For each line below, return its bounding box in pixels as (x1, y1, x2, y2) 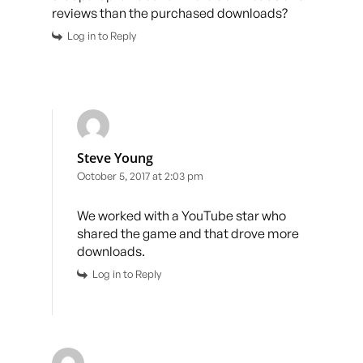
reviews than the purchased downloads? (52, 4, 288, 21)
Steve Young (77, 148, 153, 167)
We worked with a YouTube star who (77, 207, 286, 224)
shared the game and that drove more (77, 224, 299, 241)
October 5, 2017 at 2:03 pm (77, 169, 203, 182)
